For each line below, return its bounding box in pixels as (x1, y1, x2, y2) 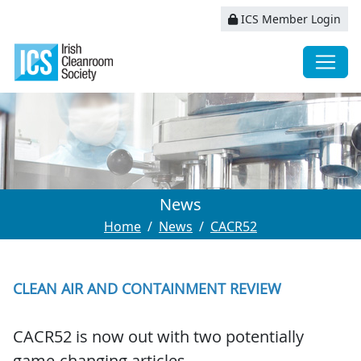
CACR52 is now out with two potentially (13, 326, 304, 348)
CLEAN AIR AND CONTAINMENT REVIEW (13, 279, 281, 299)
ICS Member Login (238, 11, 341, 27)
